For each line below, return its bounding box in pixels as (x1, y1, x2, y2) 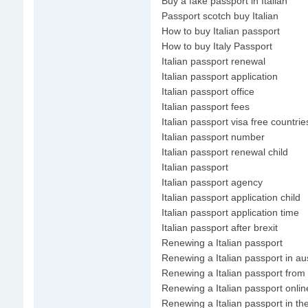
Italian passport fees (161, 101, 250, 112)
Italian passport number (161, 131, 265, 142)
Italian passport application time (161, 207, 299, 218)
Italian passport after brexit (161, 222, 278, 233)
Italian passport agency (161, 177, 263, 188)
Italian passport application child (161, 192, 300, 203)
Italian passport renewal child (161, 146, 288, 157)
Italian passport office (161, 86, 254, 97)
